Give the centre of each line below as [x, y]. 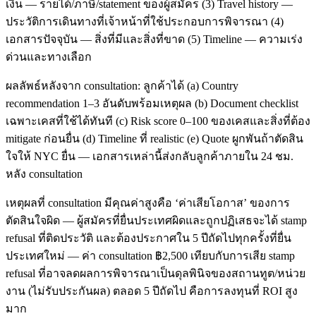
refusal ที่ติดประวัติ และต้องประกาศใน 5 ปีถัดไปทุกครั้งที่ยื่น [148, 238]
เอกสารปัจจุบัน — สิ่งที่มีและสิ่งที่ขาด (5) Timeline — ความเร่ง [154, 39]
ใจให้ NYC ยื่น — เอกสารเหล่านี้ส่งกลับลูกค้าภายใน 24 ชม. [150, 157]
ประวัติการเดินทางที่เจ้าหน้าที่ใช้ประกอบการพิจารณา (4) [145, 22]
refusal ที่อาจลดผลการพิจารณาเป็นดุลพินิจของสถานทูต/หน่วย [156, 274]
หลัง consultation [44, 174]
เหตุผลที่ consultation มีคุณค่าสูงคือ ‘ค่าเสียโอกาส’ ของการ [148, 203]
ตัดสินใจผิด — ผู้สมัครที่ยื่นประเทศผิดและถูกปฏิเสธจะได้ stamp [156, 221]
